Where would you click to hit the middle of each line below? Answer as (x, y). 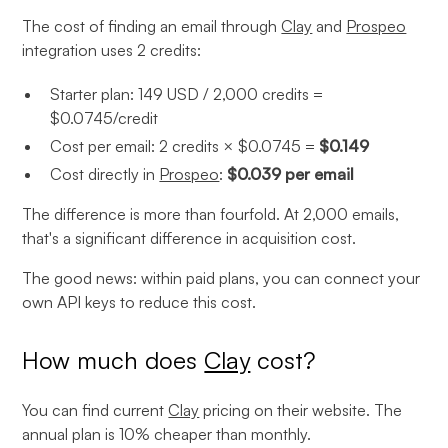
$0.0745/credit (104, 118)
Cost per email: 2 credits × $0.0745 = (185, 146)
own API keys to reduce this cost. (139, 302)
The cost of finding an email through (152, 26)
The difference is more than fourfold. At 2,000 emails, (211, 214)
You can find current (95, 410)
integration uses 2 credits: (112, 50)
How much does (113, 360)
